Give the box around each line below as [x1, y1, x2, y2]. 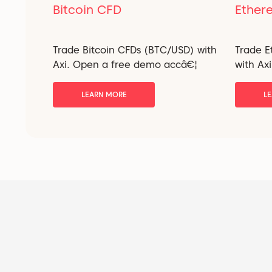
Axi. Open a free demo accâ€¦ [53, 59, 197, 71]
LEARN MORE [81, 90, 127, 100]
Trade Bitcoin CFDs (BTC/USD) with [53, 44, 217, 56]
